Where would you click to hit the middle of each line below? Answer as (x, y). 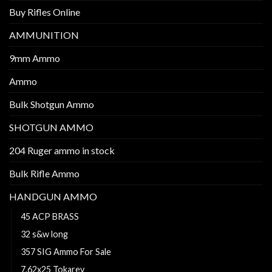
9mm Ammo (35, 58)
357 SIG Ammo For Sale (66, 251)
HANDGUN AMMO (53, 196)
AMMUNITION (44, 35)
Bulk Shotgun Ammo (52, 104)
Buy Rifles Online (45, 12)
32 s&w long (44, 234)
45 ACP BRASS (50, 216)
